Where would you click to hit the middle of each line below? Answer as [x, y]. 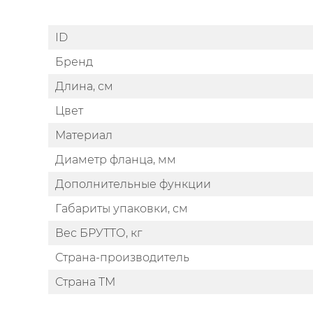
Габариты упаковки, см [122, 209]
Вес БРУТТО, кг [99, 233]
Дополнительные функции [133, 184]
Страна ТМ [85, 282]
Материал [84, 136]
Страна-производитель [122, 258]
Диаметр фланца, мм [116, 160]
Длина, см [84, 87]
